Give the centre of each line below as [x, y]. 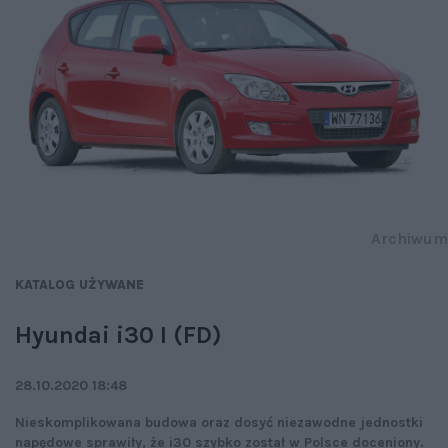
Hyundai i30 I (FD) [118, 335]
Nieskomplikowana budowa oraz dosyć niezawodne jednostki [219, 423]
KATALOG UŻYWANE [79, 285]
